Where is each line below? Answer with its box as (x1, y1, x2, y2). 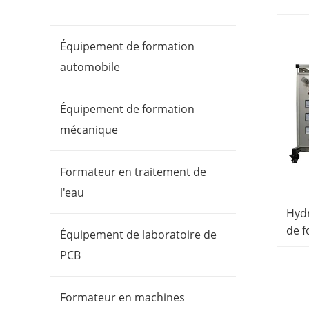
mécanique (60, 122, 118, 138)
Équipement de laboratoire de (60, 227, 217, 243)
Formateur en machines (60, 290, 185, 306)
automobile (60, 59, 120, 75)
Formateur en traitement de (60, 164, 206, 180)
